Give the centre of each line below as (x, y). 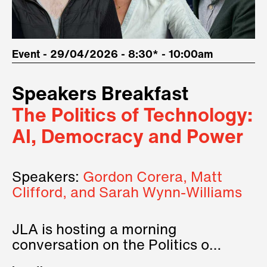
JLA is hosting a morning (94, 231)
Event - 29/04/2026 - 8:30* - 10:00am (113, 55)
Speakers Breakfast (100, 96)
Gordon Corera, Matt (153, 178)
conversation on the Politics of (113, 246)
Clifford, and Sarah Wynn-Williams (127, 194)
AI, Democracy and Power (128, 139)
